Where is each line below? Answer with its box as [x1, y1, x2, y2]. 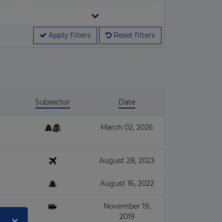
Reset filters [111, 31, 155, 40]
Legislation [47, 8, 86, 17]
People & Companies [47, 62, 119, 71]
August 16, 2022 [100, 179, 154, 188]
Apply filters [47, 31, 91, 40]
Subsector [35, 98, 70, 107]
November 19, [103, 202, 151, 211]
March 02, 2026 [101, 123, 153, 132]
